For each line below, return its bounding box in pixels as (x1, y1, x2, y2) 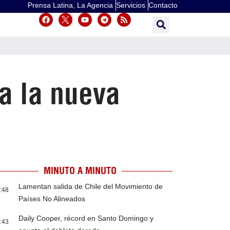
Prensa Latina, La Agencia (28, 1, 113, 9)
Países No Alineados (18, 195, 86, 203)
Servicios (116, 1, 145, 9)
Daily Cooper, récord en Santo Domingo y (18, 214, 154, 223)
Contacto (148, 1, 178, 9)
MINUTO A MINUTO (43, 165, 117, 177)
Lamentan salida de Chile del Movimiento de (18, 182, 163, 191)
